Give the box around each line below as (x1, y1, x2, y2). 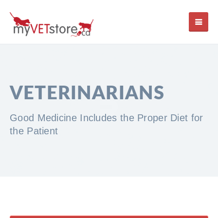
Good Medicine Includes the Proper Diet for (10, 112, 203, 123)
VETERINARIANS (10, 84, 165, 103)
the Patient (10, 126, 58, 136)
